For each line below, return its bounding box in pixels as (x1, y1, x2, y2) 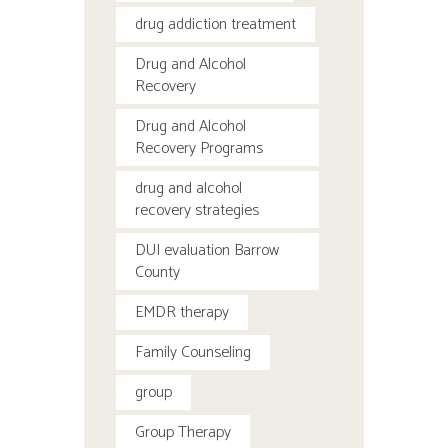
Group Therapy (135, 418, 231, 446)
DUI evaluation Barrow (135, 236, 279, 264)
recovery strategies (135, 196, 259, 224)
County (135, 258, 180, 286)
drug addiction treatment (135, 10, 296, 38)
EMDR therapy (135, 298, 229, 326)
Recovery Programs (135, 134, 263, 162)
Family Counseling (135, 338, 251, 366)
